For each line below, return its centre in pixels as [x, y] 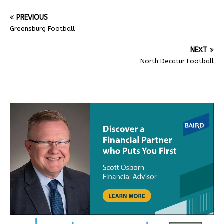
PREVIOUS [32, 17]
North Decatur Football [177, 61]
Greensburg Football [42, 28]
